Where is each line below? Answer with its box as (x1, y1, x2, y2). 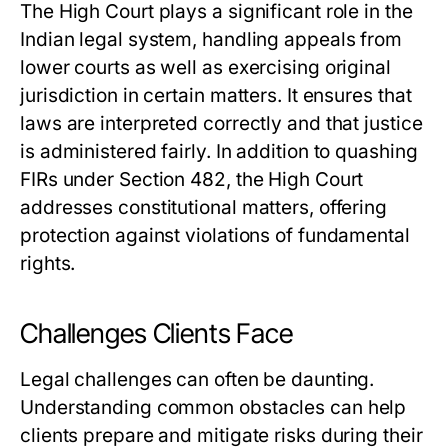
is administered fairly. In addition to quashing (20, 140, 418, 163)
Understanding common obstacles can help (20, 396, 407, 419)
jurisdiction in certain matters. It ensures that (20, 84, 412, 107)
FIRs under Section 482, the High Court (20, 168, 364, 191)
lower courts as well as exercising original (20, 56, 391, 79)
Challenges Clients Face (20, 317, 293, 350)
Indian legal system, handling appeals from (20, 28, 403, 51)
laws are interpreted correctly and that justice (20, 112, 423, 135)
